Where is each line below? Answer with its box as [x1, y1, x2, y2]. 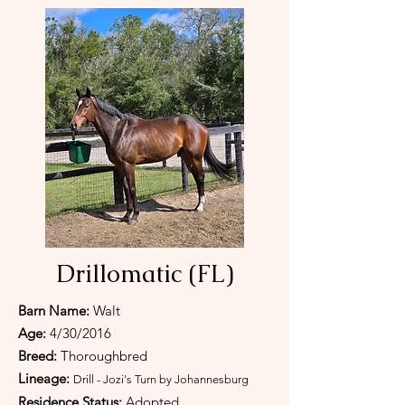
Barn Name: [18, 302, 93, 319]
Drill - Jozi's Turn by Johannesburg [73, 372, 249, 386]
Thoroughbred [61, 347, 147, 364]
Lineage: [18, 370, 73, 387]
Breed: [18, 347, 61, 364]
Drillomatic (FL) [55, 258, 234, 289]
